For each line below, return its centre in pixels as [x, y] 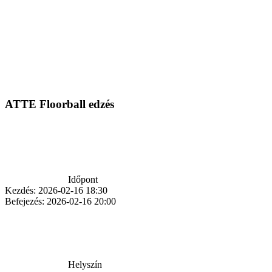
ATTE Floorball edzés [59, 104]
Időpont [83, 180]
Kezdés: [20, 191]
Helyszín [85, 265]
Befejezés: [25, 202]
